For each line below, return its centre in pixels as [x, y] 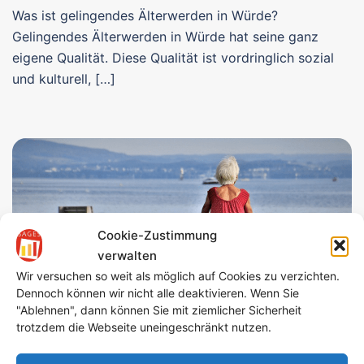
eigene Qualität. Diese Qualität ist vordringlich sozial [173, 58]
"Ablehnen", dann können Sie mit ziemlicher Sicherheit [159, 310]
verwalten [127, 256]
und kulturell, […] [64, 79]
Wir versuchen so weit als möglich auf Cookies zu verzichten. [178, 276]
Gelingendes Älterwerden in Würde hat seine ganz [165, 37]
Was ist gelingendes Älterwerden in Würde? [145, 16]
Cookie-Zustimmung [157, 235]
